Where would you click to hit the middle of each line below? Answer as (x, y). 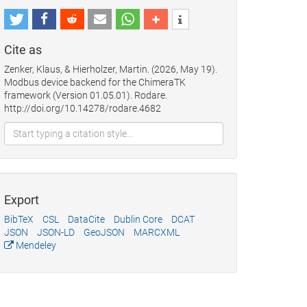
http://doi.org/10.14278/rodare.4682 (83, 109)
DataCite (86, 220)
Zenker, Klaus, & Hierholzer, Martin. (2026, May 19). (111, 70)
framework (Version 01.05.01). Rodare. (86, 96)
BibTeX (19, 220)
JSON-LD (56, 233)
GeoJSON (104, 233)
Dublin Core (138, 220)
